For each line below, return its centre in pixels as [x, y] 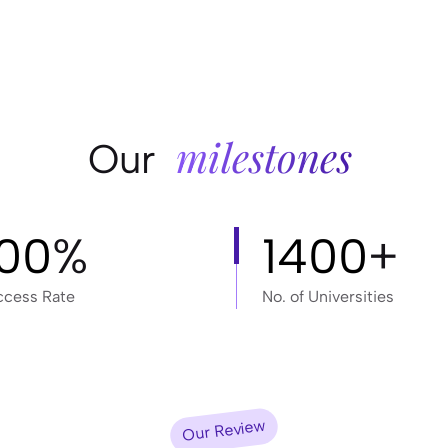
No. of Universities [328, 296]
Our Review [224, 430]
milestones [264, 156]
